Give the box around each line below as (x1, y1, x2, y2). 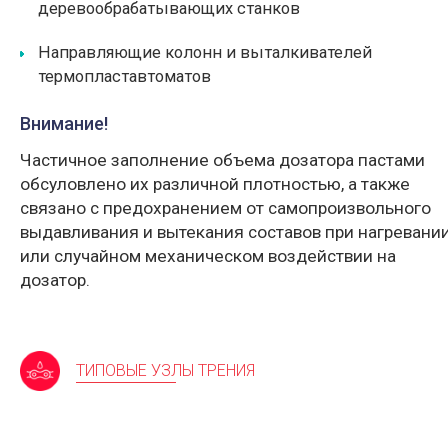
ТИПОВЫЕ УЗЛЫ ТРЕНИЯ (76, 361, 256, 380)
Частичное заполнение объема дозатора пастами (20, 150, 425, 170)
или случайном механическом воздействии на (20, 246, 396, 266)
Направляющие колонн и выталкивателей (38, 43, 372, 62)
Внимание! (20, 113, 108, 134)
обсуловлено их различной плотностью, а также (20, 174, 410, 194)
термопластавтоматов (38, 67, 211, 86)
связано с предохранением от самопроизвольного (20, 198, 431, 218)
